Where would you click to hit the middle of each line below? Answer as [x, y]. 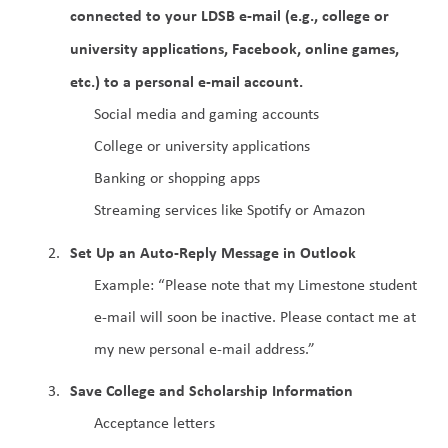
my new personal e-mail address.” [204, 348]
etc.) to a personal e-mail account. [186, 81]
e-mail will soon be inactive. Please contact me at [255, 316]
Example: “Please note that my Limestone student [255, 284]
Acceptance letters [154, 423]
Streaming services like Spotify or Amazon [229, 209]
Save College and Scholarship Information [211, 390]
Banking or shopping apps [177, 177]
